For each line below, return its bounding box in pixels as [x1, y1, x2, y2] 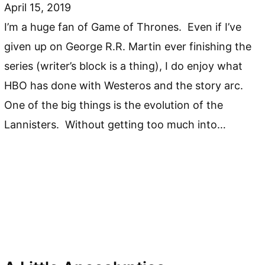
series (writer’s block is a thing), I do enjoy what [4, 59, 243, 72]
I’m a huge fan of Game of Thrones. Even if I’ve [4, 20, 242, 33]
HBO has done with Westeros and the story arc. [4, 79, 244, 92]
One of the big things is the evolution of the [4, 98, 224, 111]
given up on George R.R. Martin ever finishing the [4, 40, 252, 53]
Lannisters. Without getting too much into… [4, 118, 227, 131]
